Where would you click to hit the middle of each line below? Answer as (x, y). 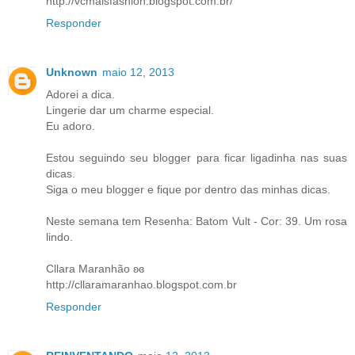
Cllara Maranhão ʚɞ (95, 269)
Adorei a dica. (80, 95)
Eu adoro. (71, 126)
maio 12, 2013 (138, 73)
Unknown (72, 73)
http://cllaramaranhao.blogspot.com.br (141, 285)
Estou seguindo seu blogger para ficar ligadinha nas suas (197, 158)
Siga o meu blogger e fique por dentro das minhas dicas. (188, 190)
